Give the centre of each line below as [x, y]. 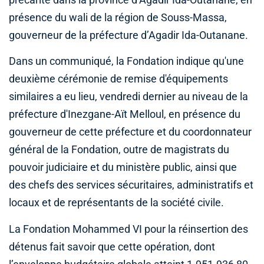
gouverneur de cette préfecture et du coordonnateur [130, 132]
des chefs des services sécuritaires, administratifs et [131, 185]
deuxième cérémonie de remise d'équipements [118, 79]
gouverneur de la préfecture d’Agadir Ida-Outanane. [128, 36]
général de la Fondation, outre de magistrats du [119, 150]
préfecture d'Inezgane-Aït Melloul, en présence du [125, 115]
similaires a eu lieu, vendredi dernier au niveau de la [128, 97]
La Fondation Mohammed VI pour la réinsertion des [128, 229]
